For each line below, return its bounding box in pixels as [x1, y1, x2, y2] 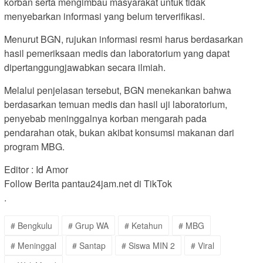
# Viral [191, 239, 214, 251]
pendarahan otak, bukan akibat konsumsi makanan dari [4, 125, 234, 139]
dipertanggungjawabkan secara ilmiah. [4, 60, 166, 74]
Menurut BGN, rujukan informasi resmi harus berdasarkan [4, 32, 243, 46]
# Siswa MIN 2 [122, 239, 175, 251]
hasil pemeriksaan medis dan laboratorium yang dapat [4, 46, 230, 60]
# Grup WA [68, 219, 109, 231]
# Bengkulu [11, 219, 52, 231]
